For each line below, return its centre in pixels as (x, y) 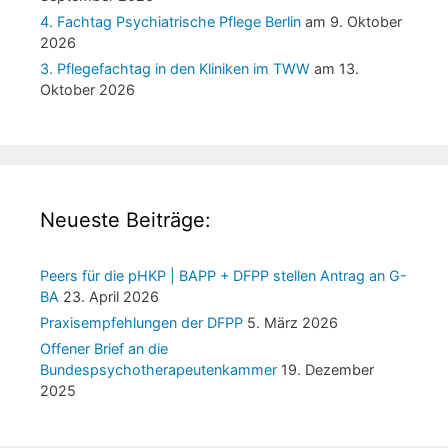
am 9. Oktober (351, 22)
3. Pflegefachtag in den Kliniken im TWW (175, 69)
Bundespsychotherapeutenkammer (158, 370)
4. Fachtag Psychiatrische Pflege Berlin (170, 22)
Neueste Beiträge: (125, 220)
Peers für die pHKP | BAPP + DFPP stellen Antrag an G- (223, 276)
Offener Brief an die (104, 349)
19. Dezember (327, 370)
